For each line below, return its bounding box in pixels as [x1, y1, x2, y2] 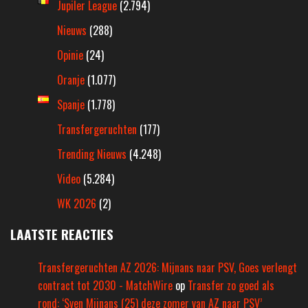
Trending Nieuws [57, 146, 126, 163]
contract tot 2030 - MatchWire [38, 277, 173, 294]
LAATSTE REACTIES [10, 224, 113, 245]
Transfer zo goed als [188, 277, 274, 294]
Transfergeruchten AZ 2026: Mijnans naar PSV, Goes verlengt [38, 259, 297, 276]
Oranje [57, 71, 85, 89]
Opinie [57, 47, 83, 64]
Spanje [57, 96, 85, 113]
